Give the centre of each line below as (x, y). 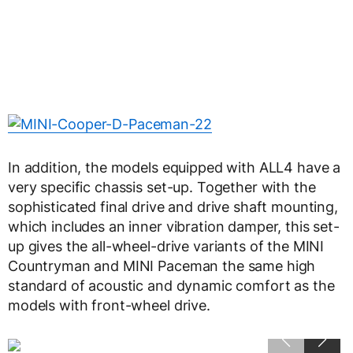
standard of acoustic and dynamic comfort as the (171, 286)
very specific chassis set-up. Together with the (162, 188)
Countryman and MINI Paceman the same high (162, 266)
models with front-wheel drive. (109, 306)
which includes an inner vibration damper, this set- (174, 227)
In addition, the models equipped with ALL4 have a (175, 168)
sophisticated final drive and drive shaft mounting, (173, 207)
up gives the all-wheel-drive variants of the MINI (166, 247)
